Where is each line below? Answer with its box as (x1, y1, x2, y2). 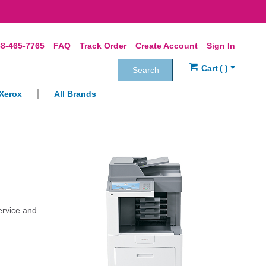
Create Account (135, 41, 198, 50)
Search (132, 65, 159, 75)
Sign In (207, 41, 235, 50)
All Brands (54, 89, 96, 99)
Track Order (80, 41, 126, 50)
